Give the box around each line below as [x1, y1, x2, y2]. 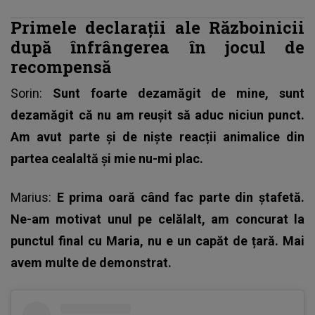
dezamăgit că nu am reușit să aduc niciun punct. [11, 108, 304, 123]
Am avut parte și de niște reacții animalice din [11, 129, 304, 145]
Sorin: [11, 86, 53, 101]
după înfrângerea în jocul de [11, 36, 304, 58]
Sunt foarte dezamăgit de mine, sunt [52, 86, 305, 101]
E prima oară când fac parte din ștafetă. [56, 190, 304, 205]
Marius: [11, 190, 57, 205]
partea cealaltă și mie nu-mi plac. [11, 151, 206, 167]
